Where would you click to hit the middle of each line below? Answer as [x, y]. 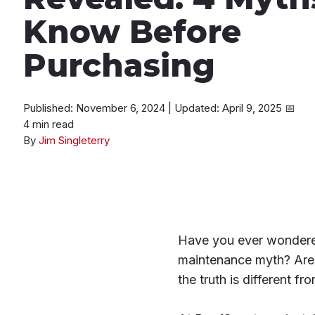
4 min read [49, 124]
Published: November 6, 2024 [96, 108]
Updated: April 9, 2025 [230, 108]
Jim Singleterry [75, 140]
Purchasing [120, 65]
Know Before [133, 31]
